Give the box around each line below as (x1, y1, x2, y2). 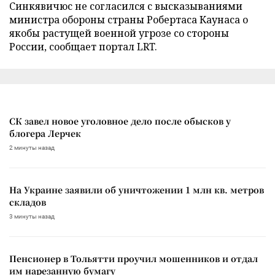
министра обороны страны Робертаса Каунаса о (9, 12, 248, 26)
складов (9, 195, 46, 208)
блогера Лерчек (9, 126, 81, 139)
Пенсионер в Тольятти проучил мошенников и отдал (9, 252, 258, 265)
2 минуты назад (9, 144, 55, 151)
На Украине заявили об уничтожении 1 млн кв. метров (9, 183, 264, 196)
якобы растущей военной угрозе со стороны (9, 26, 229, 40)
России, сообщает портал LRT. (9, 39, 157, 53)
